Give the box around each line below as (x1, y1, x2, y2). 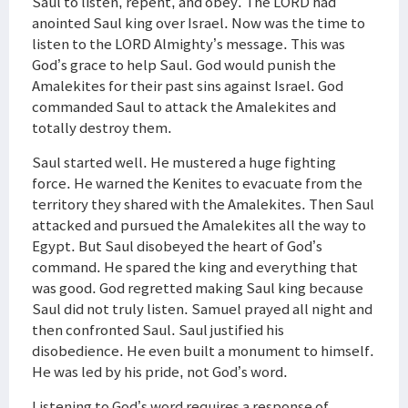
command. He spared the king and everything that (32, 257, 358, 277)
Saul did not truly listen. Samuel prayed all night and (32, 299, 372, 319)
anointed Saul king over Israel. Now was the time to (32, 13, 365, 33)
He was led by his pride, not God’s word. (32, 362, 288, 382)
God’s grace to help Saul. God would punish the (32, 55, 336, 75)
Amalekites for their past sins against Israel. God (32, 76, 343, 96)
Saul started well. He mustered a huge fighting (32, 152, 336, 172)
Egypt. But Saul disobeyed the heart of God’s (32, 236, 322, 256)
